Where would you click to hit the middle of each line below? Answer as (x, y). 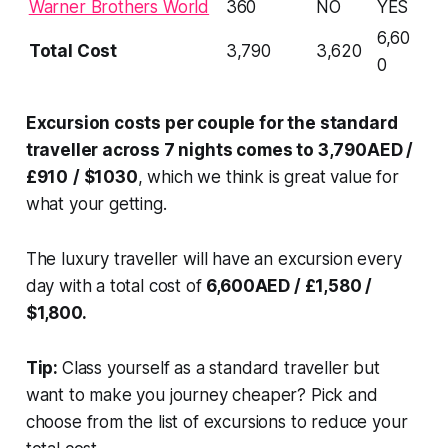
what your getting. (96, 203)
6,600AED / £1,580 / (289, 285)
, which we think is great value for (268, 176)
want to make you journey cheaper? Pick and (201, 394)
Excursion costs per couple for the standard (211, 122)
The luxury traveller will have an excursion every (213, 258)
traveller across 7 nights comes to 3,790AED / (219, 149)
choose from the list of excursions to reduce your (216, 421)
